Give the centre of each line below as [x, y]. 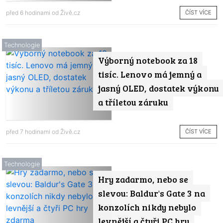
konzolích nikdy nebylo [147, 207]
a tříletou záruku [133, 102]
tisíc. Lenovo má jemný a [150, 74]
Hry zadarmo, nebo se [143, 179]
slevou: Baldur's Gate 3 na [151, 193]
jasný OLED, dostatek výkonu [158, 88]
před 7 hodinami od [33, 132]
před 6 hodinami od [33, 13]
